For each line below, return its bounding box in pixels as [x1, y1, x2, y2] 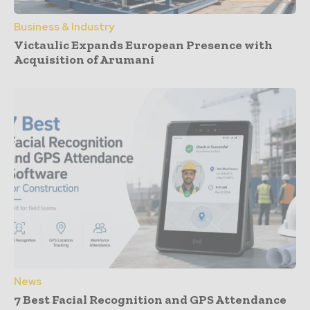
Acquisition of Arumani [14, 52, 154, 68]
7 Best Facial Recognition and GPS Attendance [14, 292, 286, 308]
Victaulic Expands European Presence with [14, 37, 273, 53]
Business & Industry [14, 20, 114, 35]
